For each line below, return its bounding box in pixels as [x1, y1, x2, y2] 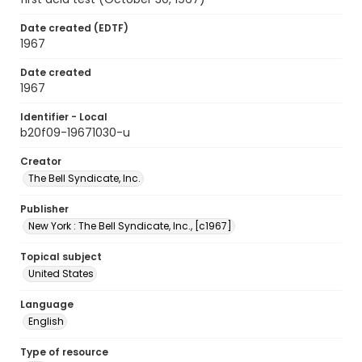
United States [28, 267, 94, 280]
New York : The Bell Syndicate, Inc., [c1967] [28, 219, 232, 233]
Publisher [20, 202, 69, 216]
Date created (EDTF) [20, 21, 128, 35]
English [28, 314, 64, 328]
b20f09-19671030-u [20, 124, 130, 141]
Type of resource [20, 345, 108, 359]
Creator [20, 154, 61, 168]
